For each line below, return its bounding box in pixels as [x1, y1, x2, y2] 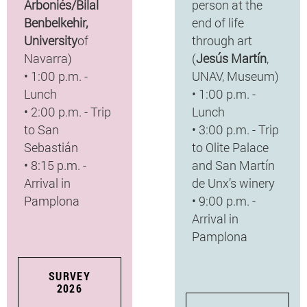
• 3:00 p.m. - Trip [191, 121, 279, 138]
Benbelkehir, [23, 14, 88, 31]
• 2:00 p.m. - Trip [23, 103, 111, 120]
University [23, 32, 77, 49]
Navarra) [23, 49, 72, 66]
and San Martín [191, 156, 275, 173]
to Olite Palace [191, 138, 269, 156]
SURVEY [49, 269, 90, 284]
